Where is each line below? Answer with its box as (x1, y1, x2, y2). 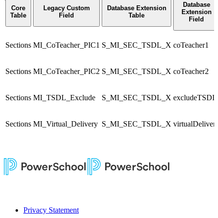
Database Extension (107, 4, 166, 12)
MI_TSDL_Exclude (33, 93, 95, 102)
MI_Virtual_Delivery (33, 119, 98, 128)
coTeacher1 (173, 40, 209, 49)
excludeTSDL (173, 93, 217, 102)
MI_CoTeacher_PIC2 (33, 67, 100, 75)
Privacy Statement (23, 205, 79, 214)
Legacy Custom (43, 4, 90, 12)
